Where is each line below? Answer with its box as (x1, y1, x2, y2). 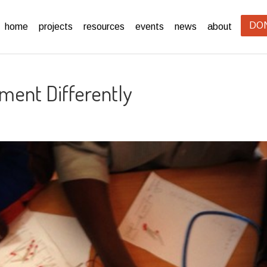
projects (39, 21, 73, 32)
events (135, 21, 164, 32)
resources (83, 21, 125, 32)
